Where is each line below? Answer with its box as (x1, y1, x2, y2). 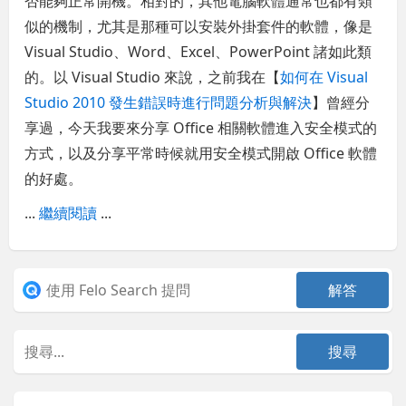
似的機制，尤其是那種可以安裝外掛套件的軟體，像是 (24, 16, 373, 37)
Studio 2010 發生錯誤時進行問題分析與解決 (24, 92, 313, 113)
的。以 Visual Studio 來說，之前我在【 (24, 67, 281, 88)
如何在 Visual (280, 67, 369, 88)
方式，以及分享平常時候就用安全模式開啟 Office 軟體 (24, 143, 378, 164)
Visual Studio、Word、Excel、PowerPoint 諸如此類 (24, 42, 372, 63)
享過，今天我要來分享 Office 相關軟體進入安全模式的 (24, 118, 378, 139)
